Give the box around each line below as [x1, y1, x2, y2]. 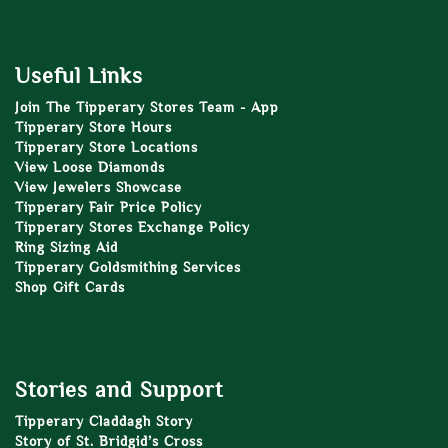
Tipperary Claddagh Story [15, 413, 193, 429]
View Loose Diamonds [15, 159, 165, 175]
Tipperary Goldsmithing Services [15, 259, 241, 275]
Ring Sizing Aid [15, 239, 118, 255]
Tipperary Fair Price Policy [15, 199, 202, 215]
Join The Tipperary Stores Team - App [15, 99, 279, 115]
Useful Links [15, 63, 143, 88]
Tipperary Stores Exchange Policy [15, 219, 250, 235]
